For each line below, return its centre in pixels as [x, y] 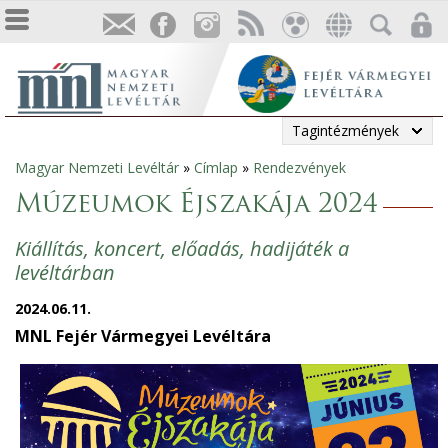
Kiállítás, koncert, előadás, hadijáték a [182, 248]
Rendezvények [299, 167]
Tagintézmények [345, 130]
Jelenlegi [53, 177]
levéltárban [65, 272]
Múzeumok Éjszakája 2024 [196, 205]
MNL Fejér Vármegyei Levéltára [143, 336]
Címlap [216, 167]
